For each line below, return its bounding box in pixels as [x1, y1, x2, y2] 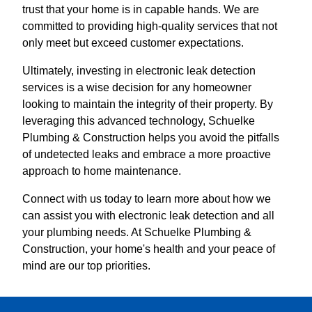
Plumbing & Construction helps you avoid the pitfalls [22, 132, 279, 143]
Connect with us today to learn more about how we [22, 193, 271, 205]
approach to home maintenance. [22, 165, 181, 177]
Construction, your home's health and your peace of [22, 243, 275, 255]
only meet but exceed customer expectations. [22, 37, 244, 49]
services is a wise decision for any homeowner [22, 81, 251, 93]
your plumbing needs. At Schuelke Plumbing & [22, 226, 251, 238]
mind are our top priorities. [22, 260, 150, 272]
